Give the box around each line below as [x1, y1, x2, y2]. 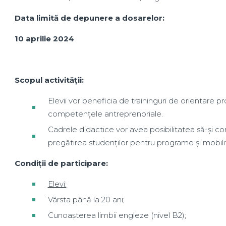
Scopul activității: [14, 75, 84, 85]
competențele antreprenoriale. [47, 109, 163, 119]
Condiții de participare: [14, 158, 108, 168]
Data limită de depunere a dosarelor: [14, 13, 164, 23]
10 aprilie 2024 [14, 34, 74, 43]
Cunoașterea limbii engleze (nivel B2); [47, 210, 186, 220]
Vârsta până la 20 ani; [47, 195, 125, 204]
